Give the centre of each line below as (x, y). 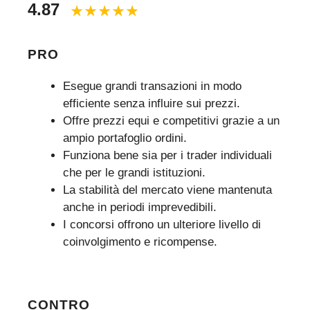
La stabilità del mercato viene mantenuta (167, 190)
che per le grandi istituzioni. (134, 173)
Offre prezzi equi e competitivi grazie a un (171, 121)
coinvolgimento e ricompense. (140, 242)
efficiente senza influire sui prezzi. (152, 104)
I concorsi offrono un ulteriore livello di (162, 225)
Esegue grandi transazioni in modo (152, 86)
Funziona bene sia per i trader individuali (167, 156)
